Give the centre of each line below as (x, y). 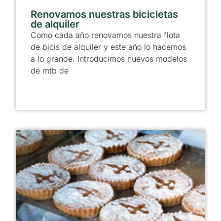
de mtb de (50, 70)
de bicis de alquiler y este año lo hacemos (108, 47)
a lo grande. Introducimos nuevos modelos (109, 58)
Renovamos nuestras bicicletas (104, 14)
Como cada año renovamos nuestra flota (105, 35)
